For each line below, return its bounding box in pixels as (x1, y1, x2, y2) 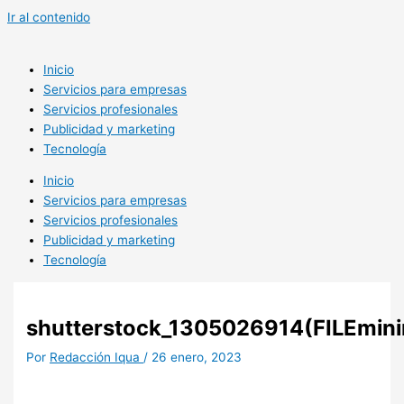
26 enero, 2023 (151, 350, 243, 365)
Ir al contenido (7, 10, 90, 24)
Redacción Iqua (50, 350, 144, 365)
